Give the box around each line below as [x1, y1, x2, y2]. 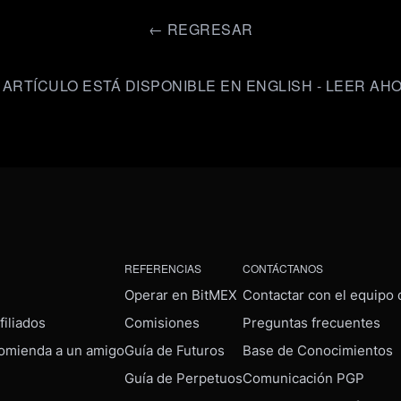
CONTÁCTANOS [243, 260, 323, 276]
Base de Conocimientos [243, 342, 393, 359]
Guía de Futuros [124, 342, 225, 359]
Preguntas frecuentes [243, 314, 380, 331]
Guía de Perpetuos [124, 370, 243, 387]
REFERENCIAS [124, 260, 201, 276]
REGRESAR [166, 19, 253, 39]
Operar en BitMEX [124, 286, 237, 303]
